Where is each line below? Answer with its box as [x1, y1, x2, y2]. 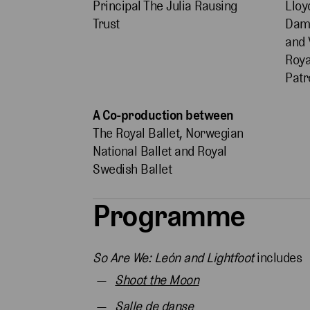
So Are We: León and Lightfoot [93, 250, 257, 266]
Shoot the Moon [115, 272, 199, 289]
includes [257, 250, 302, 266]
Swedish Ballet [93, 161, 172, 178]
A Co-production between [93, 107, 234, 124]
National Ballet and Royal [93, 143, 227, 160]
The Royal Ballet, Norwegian [93, 125, 244, 142]
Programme [93, 197, 245, 235]
